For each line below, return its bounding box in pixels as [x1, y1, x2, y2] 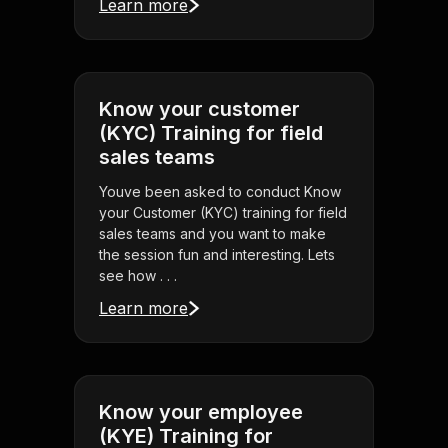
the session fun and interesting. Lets [99, 246, 335, 264]
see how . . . [99, 267, 177, 285]
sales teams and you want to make [99, 225, 326, 243]
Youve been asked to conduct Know [99, 183, 341, 201]
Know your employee [99, 400, 303, 425]
